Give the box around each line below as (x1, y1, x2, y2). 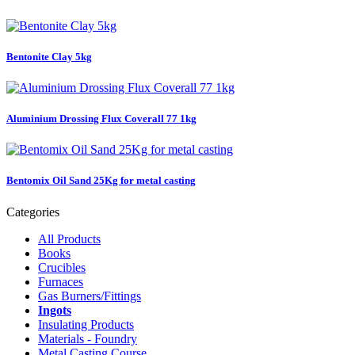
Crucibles (38, 260, 86, 274)
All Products (38, 231, 101, 246)
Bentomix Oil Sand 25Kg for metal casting (6, 174, 196, 187)
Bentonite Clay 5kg (6, 50, 92, 63)
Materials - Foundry (38, 331, 137, 345)
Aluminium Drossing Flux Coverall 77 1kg (6, 113, 197, 125)
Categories (6, 204, 59, 219)
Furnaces (38, 274, 83, 288)
